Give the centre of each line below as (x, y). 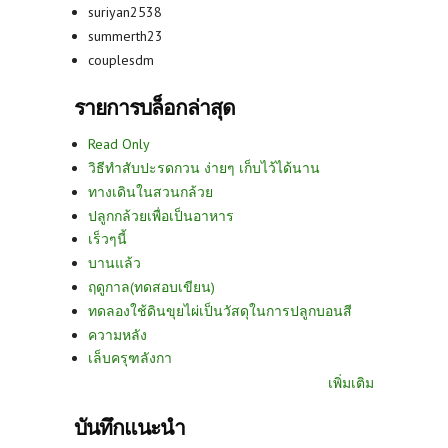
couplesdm (121, 59)
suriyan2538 (125, 12)
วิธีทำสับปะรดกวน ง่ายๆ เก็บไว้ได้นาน (204, 167)
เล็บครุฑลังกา (130, 358)
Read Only (119, 144)
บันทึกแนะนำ (129, 427)
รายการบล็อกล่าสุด (154, 108)
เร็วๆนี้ (107, 239)
